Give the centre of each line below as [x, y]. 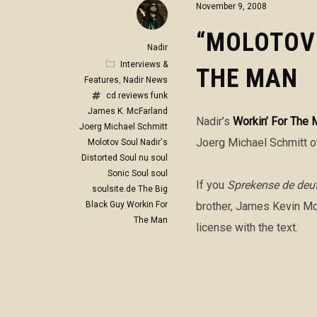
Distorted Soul [109, 158]
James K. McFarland [128, 111]
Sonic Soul [128, 174]
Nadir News [145, 80]
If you [212, 185]
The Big [153, 189]
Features [102, 80]
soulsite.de [114, 189]
